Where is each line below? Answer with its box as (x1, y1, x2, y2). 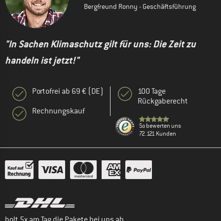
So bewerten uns (139, 122, 181, 130)
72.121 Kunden (139, 130, 176, 138)
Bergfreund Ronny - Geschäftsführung (84, 2, 196, 11)
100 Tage (138, 86, 166, 97)
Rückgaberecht (138, 96, 188, 107)
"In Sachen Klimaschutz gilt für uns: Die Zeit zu (5, 38, 196, 51)
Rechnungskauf (32, 106, 85, 116)
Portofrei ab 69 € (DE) (32, 86, 104, 97)
